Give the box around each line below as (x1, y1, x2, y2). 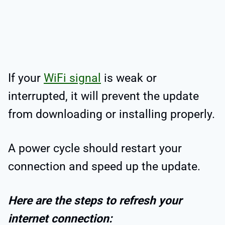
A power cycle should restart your (8, 141, 182, 155)
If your (8, 71, 44, 85)
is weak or (101, 71, 157, 85)
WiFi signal (44, 71, 101, 85)
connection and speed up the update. (8, 159, 200, 173)
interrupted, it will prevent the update (8, 89, 199, 103)
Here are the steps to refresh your (8, 193, 182, 207)
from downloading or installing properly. (8, 107, 215, 121)
